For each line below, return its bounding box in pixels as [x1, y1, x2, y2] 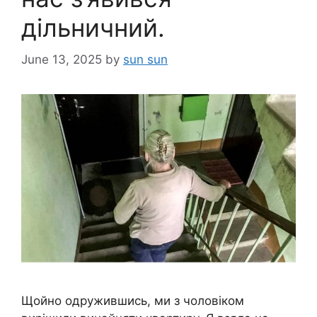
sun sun [123, 52, 168, 67]
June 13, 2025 [21, 52, 102, 67]
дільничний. [21, 13, 165, 43]
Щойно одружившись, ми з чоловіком [21, 294, 244, 309]
